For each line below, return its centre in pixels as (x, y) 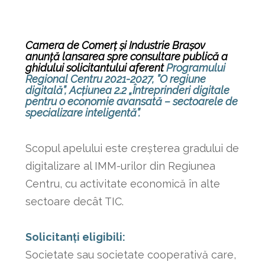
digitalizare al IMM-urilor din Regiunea (120, 166)
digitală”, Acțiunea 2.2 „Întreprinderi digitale (127, 91)
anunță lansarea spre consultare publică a (126, 57)
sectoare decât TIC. (74, 202)
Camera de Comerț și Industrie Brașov (115, 46)
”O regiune (181, 79)
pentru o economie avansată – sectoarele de (131, 102)
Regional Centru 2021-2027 (88, 79)
